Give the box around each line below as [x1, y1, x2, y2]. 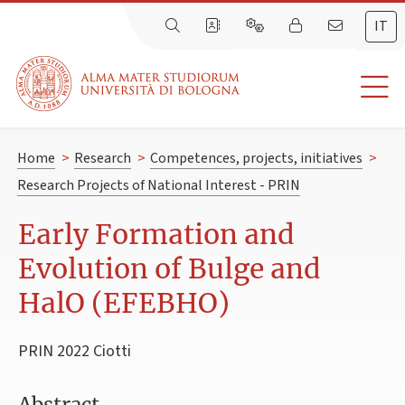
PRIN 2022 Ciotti [18, 340, 131, 363]
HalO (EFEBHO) [18, 286, 230, 321]
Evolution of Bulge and [18, 251, 321, 287]
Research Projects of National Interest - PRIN [16, 175, 300, 196]
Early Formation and [18, 217, 295, 252]
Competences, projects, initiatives [149, 148, 363, 169]
